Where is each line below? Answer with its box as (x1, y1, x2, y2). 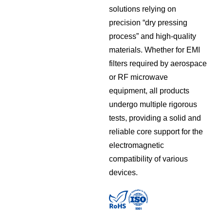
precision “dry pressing (109, 18, 187, 27)
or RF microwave (109, 73, 168, 82)
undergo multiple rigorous (109, 100, 197, 109)
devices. (109, 168, 138, 177)
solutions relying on (109, 5, 176, 14)
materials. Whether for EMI (109, 46, 200, 54)
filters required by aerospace (109, 59, 207, 68)
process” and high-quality (109, 32, 196, 41)
